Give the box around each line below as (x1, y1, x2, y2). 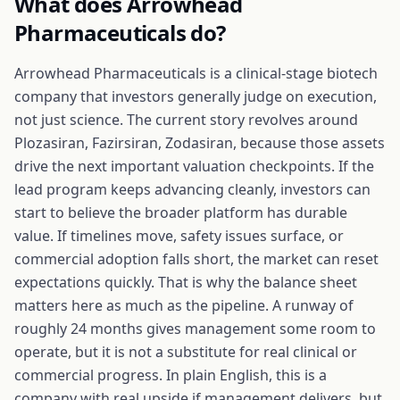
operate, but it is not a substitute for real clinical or (14, 342, 357, 362)
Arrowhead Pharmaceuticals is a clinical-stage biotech (14, 63, 378, 83)
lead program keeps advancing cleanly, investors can (14, 179, 371, 199)
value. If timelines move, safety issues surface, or (14, 226, 344, 246)
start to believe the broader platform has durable (14, 203, 347, 222)
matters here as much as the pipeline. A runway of (14, 296, 354, 315)
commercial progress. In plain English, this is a (14, 365, 327, 385)
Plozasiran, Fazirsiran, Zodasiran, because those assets (14, 133, 385, 153)
